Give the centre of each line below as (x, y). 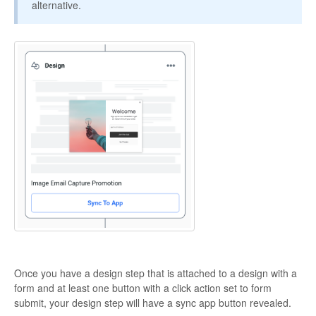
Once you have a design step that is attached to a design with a (156, 273)
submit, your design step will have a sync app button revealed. (156, 302)
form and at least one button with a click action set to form (143, 287)
